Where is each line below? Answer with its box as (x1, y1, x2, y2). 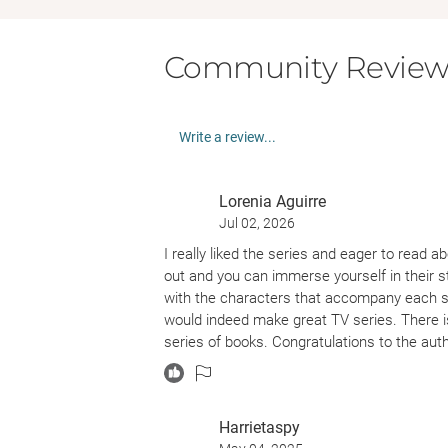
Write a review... (179, 129, 276, 145)
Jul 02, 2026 (219, 215, 295, 231)
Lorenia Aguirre (219, 192, 326, 211)
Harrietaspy (219, 418, 300, 437)
